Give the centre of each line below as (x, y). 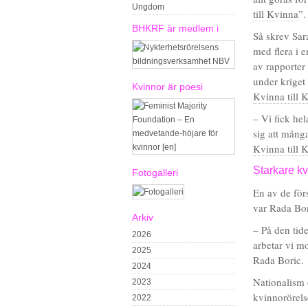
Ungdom (148, 7)
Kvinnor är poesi (167, 87)
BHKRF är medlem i (175, 28)
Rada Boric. (278, 260)
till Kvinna (276, 14)
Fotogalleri (155, 173)
